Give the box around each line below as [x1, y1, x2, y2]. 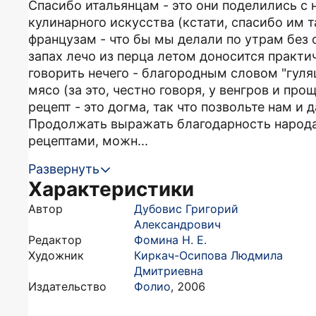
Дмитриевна [134, 264, 203, 278]
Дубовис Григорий [134, 202, 238, 216]
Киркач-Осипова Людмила [134, 248, 283, 262]
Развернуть [28, 162, 99, 176]
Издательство [28, 279, 107, 293]
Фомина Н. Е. [134, 233, 207, 247]
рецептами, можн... [28, 133, 148, 148]
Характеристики [28, 177, 194, 201]
